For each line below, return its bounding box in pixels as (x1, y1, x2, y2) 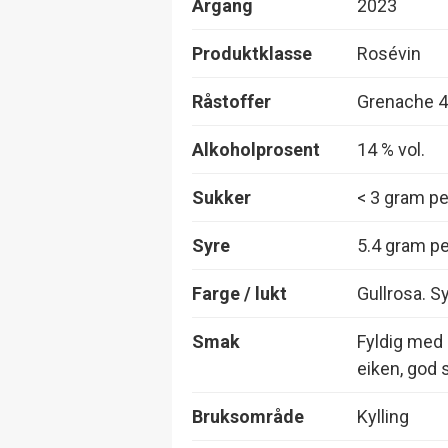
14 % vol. (357, 138, 425, 160)
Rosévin (357, 42, 421, 64)
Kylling (357, 405, 409, 427)
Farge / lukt (192, 282, 287, 304)
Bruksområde (192, 405, 304, 427)
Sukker (192, 186, 251, 208)
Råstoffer (192, 90, 271, 112)
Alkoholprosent (192, 138, 320, 160)
